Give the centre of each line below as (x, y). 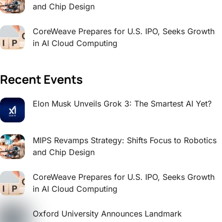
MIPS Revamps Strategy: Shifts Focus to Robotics (125, 140)
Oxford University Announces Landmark (107, 213)
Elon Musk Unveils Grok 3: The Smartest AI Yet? (122, 103)
